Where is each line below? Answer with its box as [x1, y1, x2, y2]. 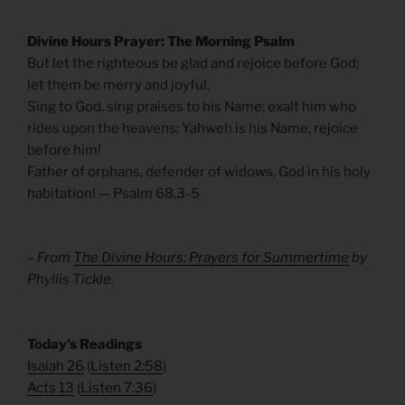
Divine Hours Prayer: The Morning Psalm [27, 33, 295, 51]
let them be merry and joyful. [27, 77, 210, 94]
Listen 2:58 [90, 357, 163, 374]
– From [27, 249, 73, 266]
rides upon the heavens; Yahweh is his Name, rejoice [27, 120, 358, 137]
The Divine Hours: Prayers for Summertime [73, 249, 349, 266]
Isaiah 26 [27, 357, 84, 374]
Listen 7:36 [80, 379, 153, 396]
